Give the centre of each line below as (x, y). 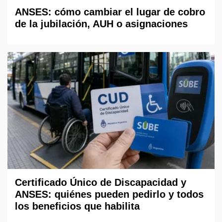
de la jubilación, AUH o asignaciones (101, 24)
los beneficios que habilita (77, 206)
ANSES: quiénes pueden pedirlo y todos (109, 194)
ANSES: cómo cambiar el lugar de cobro (110, 12)
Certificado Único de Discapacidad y (101, 182)
